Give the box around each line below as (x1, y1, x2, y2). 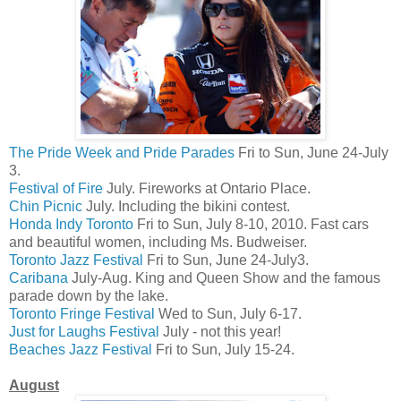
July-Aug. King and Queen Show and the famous (68, 269, 380, 286)
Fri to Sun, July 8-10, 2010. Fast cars (133, 216, 369, 232)
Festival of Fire (9, 180, 103, 196)
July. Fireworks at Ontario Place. (103, 180, 311, 196)
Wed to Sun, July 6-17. (155, 305, 302, 321)
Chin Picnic (9, 198, 82, 214)
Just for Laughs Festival (9, 323, 159, 339)
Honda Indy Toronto (9, 216, 133, 232)
